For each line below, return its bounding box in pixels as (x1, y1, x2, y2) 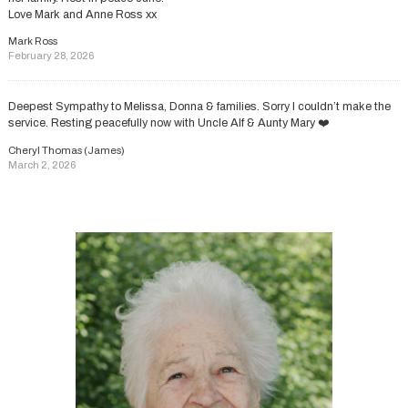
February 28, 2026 (7, 50, 94, 62)
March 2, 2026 (7, 158, 76, 170)
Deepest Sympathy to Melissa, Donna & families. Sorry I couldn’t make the (7, 100, 391, 114)
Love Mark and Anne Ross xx (7, 7, 157, 21)
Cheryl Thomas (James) (7, 144, 125, 156)
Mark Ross (7, 36, 57, 47)
